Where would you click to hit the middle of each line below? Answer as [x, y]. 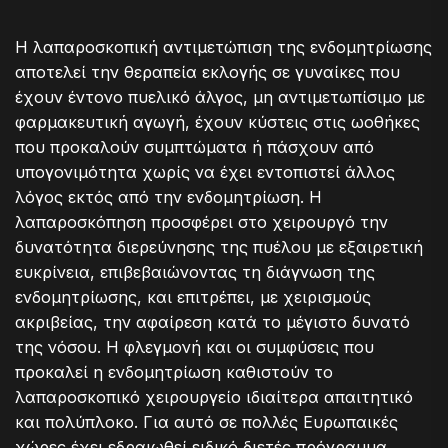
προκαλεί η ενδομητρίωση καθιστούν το [174, 371]
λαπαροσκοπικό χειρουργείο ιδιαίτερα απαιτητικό [214, 396]
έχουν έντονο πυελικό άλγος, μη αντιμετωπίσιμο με [220, 96]
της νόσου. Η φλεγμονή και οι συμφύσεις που [194, 346]
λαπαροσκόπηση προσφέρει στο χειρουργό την [201, 221]
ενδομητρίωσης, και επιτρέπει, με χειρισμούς [193, 296]
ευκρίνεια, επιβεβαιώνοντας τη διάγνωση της [195, 271]
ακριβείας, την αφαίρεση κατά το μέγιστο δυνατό [212, 321]
